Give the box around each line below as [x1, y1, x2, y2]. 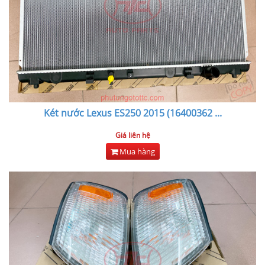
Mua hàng [117, 146, 155, 157]
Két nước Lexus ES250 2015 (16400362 [43, 106, 212, 119]
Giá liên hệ [115, 130, 150, 140]
